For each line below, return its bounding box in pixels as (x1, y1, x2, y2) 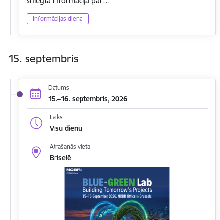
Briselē (49, 153, 71, 163)
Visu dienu (49, 123, 82, 133)
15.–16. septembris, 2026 (48, 94, 127, 103)
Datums (48, 83, 69, 91)
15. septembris (8, 52, 79, 66)
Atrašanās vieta (49, 143, 90, 151)
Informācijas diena (33, 14, 82, 22)
